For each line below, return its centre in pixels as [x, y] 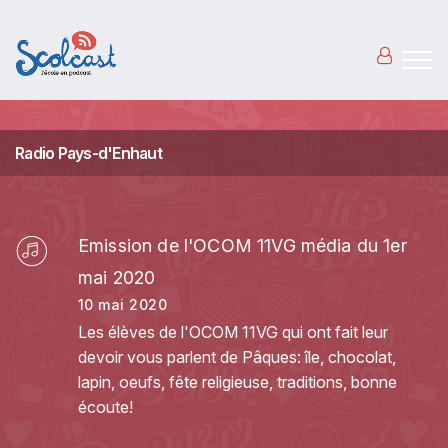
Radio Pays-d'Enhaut [88, 153]
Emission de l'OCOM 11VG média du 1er [242, 245]
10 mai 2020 [122, 304]
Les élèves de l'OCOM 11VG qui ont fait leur [233, 332]
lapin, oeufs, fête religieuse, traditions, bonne [237, 382]
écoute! [105, 407]
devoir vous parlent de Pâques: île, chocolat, [237, 357]
